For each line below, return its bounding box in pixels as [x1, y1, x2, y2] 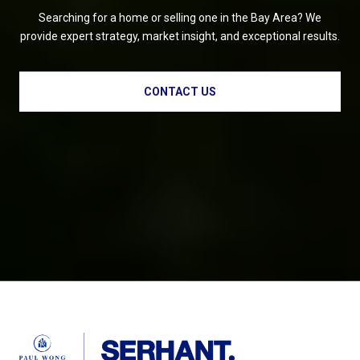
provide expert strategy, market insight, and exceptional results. [20, 30, 340, 43]
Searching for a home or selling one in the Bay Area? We [39, 11, 321, 25]
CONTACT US [144, 85, 216, 99]
